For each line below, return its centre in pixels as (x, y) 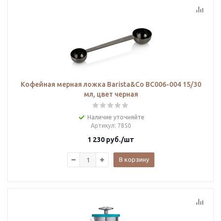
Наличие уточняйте (116, 117)
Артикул (102, 126)
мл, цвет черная (111, 94)
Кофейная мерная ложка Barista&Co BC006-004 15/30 (111, 84)
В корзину (134, 159)
